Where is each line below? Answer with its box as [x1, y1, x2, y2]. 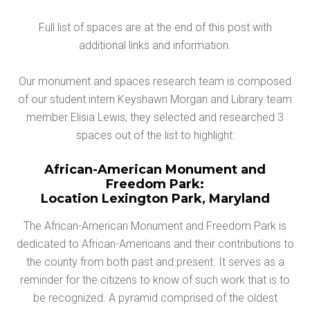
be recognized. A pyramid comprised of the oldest [33, 291, 277, 305]
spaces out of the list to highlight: [75, 129, 235, 143]
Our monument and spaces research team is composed [19, 75, 291, 89]
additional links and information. [79, 39, 231, 53]
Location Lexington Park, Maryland [40, 191, 270, 207]
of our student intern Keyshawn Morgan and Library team [18, 93, 292, 107]
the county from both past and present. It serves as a [26, 255, 284, 269]
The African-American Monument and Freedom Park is [24, 219, 286, 233]
